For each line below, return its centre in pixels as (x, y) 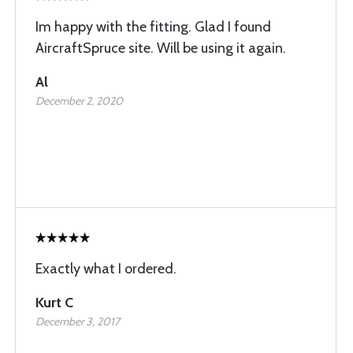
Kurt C (54, 303)
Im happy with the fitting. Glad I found (153, 27)
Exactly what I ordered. (106, 269)
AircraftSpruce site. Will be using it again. (161, 48)
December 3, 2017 (78, 321)
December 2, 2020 (79, 101)
